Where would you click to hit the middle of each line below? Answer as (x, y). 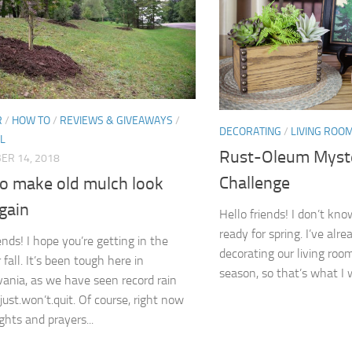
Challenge (255, 183)
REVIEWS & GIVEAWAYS (116, 120)
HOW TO (31, 120)
